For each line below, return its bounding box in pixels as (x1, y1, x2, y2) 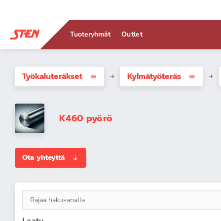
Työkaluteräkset (22, 71, 82, 82)
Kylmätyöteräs (127, 71, 182, 82)
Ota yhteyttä (22, 152, 65, 163)
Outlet (121, 30, 143, 39)
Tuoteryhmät (70, 30, 111, 39)
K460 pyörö (59, 111, 113, 125)
